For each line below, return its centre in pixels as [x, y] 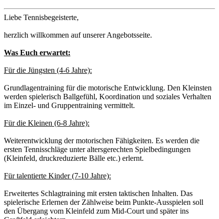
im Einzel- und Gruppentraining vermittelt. [69, 105]
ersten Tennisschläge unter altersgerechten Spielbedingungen [97, 149]
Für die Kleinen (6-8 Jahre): [47, 123]
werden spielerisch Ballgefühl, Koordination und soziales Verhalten [108, 96]
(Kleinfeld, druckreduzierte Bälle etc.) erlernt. [74, 158]
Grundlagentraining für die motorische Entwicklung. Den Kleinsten [108, 88]
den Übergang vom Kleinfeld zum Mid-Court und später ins [96, 211]
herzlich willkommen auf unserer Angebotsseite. [78, 35]
